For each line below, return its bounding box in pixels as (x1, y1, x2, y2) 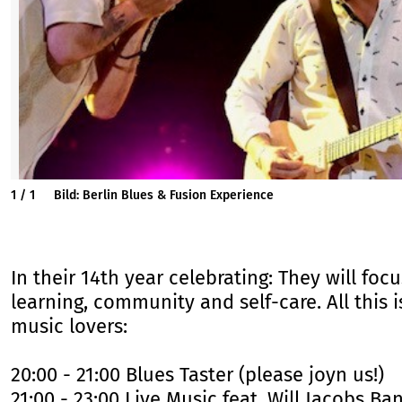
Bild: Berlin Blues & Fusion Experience (53, 188, 274, 204)
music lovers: (10, 314, 127, 339)
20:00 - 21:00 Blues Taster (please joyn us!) (10, 363, 384, 388)
